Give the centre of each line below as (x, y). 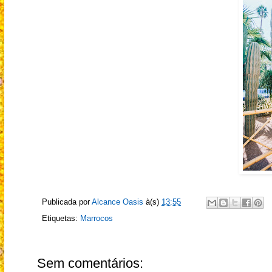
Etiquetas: (61, 218)
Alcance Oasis (117, 202)
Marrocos (97, 218)
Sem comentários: (90, 263)
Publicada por (67, 202)
